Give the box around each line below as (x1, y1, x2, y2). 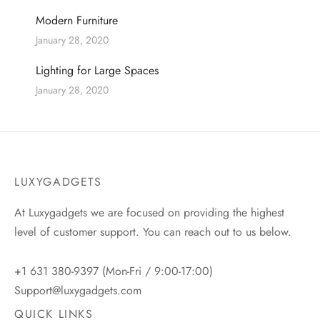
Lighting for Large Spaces (36, 62, 159, 79)
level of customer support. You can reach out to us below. (14, 224, 291, 241)
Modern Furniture (36, 12, 118, 29)
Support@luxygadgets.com (14, 282, 141, 299)
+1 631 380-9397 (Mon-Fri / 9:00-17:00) (14, 263, 213, 280)
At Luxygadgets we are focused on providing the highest (14, 204, 284, 221)
